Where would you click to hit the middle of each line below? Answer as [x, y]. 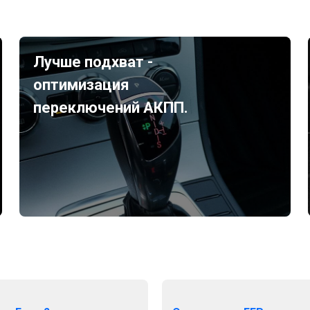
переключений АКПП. [111, 108]
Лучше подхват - [93, 62]
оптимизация [82, 85]
